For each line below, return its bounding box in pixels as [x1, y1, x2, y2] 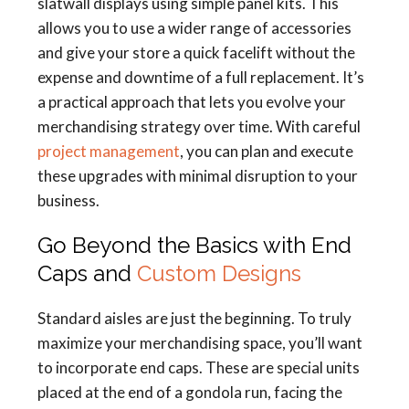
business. [37, 191, 100, 210]
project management [37, 142, 180, 161]
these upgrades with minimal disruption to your [37, 166, 358, 185]
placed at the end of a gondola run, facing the [37, 383, 342, 402]
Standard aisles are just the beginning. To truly [37, 309, 351, 328]
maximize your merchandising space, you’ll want [37, 333, 362, 352]
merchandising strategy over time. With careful [37, 117, 361, 136]
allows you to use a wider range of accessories [37, 18, 351, 37]
